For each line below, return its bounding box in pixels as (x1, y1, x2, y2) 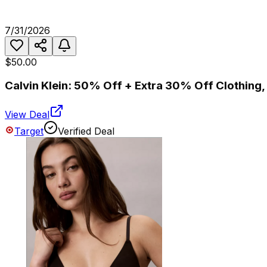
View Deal (5, 108, 49, 121)
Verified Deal (58, 125, 114, 138)
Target (14, 125, 44, 138)
